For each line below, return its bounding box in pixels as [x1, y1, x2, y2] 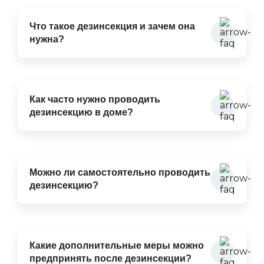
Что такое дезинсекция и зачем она [29, 21, 195, 31]
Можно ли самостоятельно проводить [29, 167, 210, 177]
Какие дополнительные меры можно [29, 240, 204, 250]
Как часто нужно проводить [29, 94, 160, 104]
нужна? [29, 34, 64, 44]
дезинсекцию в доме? [29, 107, 133, 117]
